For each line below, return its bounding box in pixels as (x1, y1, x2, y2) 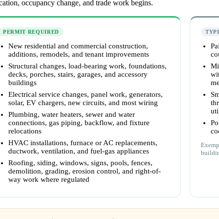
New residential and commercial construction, (8, 42, 148, 50)
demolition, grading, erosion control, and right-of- (8, 167, 161, 175)
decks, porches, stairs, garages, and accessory (8, 70, 148, 79)
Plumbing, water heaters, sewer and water (8, 110, 135, 119)
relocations (8, 127, 42, 135)
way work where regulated (8, 175, 89, 184)
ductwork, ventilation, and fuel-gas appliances (8, 147, 149, 155)
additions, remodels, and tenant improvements (8, 50, 149, 59)
